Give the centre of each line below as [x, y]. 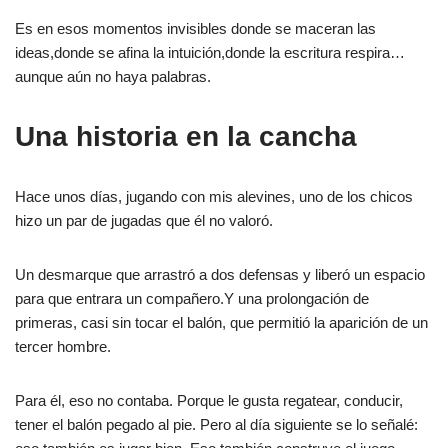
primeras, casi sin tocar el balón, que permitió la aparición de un [221, 322]
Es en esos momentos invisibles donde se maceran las [195, 28]
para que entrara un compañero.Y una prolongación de [192, 298]
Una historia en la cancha [186, 136]
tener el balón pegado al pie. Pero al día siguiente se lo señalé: [216, 424]
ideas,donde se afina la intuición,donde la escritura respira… [210, 52]
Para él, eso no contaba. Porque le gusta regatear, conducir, [209, 400]
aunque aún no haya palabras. [113, 76]
